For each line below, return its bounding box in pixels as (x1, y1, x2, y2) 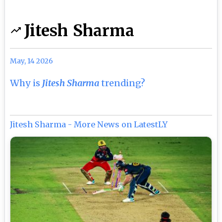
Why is (10, 77, 43, 89)
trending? (99, 77, 146, 89)
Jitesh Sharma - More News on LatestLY (10, 119, 168, 129)
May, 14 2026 (10, 56, 54, 65)
